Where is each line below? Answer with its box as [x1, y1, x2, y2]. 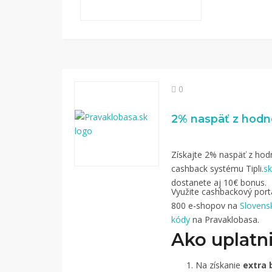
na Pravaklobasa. [190, 214, 259, 225]
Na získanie [195, 259, 243, 271]
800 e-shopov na [171, 200, 240, 211]
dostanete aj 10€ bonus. [171, 177, 267, 188]
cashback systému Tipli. [171, 163, 263, 174]
